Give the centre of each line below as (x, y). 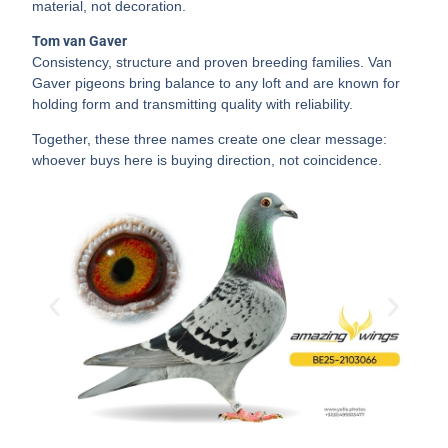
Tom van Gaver (80, 40)
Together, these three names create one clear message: (210, 138)
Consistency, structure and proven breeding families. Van (212, 61)
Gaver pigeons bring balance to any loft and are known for (216, 82)
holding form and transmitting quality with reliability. (193, 103)
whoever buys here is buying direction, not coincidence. (207, 159)
